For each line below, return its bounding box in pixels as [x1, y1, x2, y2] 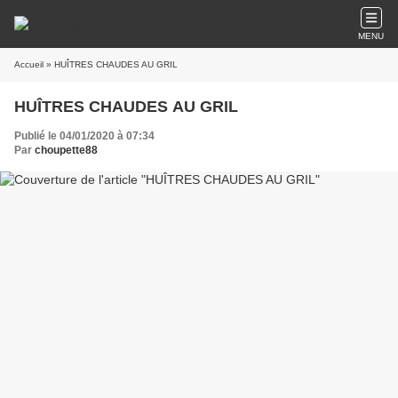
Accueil [14, 60, 44, 69]
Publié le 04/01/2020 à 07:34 [14, 130, 155, 142]
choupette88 [35, 144, 98, 156]
